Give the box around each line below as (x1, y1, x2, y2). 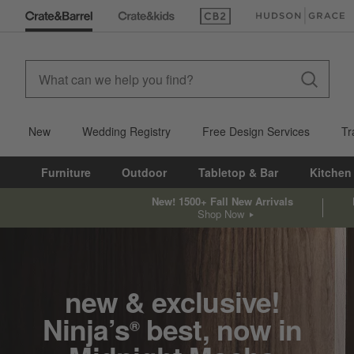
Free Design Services (202, 123, 310, 139)
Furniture (40, 164, 91, 180)
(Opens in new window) (199, 15, 317, 32)
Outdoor (122, 164, 168, 180)
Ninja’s (42, 309, 130, 350)
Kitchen (309, 164, 352, 180)
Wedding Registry (82, 123, 171, 139)
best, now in (139, 309, 303, 350)
